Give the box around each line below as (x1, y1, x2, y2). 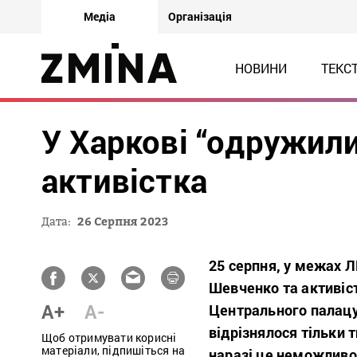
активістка (41, 159, 207, 202)
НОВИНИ (234, 60, 287, 76)
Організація (168, 9, 232, 24)
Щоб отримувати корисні (41, 330, 177, 345)
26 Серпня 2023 (77, 214, 168, 228)
